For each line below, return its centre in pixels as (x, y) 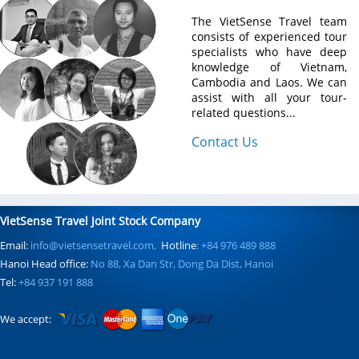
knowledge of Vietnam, (269, 67)
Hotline (179, 245)
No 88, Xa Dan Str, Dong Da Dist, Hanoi (182, 263)
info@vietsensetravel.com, (95, 245)
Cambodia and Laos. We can (269, 82)
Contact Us (225, 141)
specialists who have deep (269, 51)
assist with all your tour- (269, 97)
